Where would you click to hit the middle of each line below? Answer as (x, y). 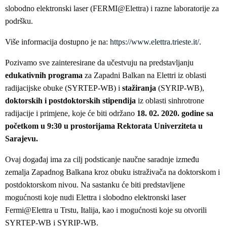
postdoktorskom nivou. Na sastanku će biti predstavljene (95, 185)
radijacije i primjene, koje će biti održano (71, 113)
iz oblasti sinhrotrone (170, 101)
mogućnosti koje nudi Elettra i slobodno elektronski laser (96, 198)
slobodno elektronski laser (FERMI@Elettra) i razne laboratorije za (112, 9)
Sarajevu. (22, 139)
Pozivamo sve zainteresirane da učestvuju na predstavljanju (99, 63)
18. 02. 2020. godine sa (175, 113)
